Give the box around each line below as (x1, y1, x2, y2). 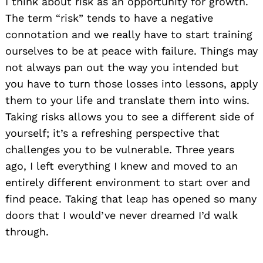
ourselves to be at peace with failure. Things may (5, 44, 258, 57)
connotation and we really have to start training (5, 28, 252, 41)
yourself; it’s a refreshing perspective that (5, 126, 220, 139)
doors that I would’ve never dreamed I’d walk (5, 208, 238, 221)
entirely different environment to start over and (5, 176, 250, 188)
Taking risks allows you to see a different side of (5, 110, 254, 123)
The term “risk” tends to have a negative (5, 11, 213, 24)
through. (5, 225, 49, 238)
